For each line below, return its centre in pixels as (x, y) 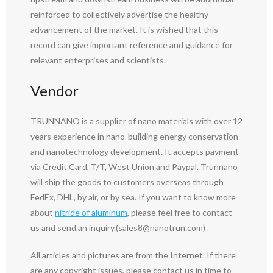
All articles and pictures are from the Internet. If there (133, 255)
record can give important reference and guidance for (132, 45)
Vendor (55, 91)
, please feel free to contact (180, 213)
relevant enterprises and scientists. (98, 60)
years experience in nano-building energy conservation (134, 136)
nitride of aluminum (91, 213)
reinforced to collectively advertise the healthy (119, 15)
